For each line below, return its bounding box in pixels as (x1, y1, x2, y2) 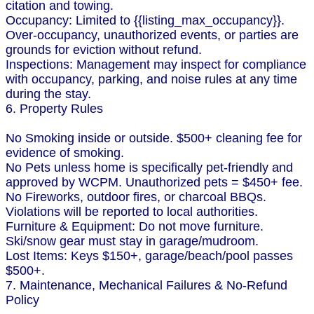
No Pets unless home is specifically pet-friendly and (6, 161, 293, 175)
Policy (6, 293, 39, 308)
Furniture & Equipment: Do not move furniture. (6, 219, 264, 234)
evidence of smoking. (6, 146, 124, 161)
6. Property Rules (6, 102, 103, 116)
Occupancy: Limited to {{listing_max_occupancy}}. (6, 13, 285, 28)
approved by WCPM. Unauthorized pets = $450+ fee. (6, 175, 303, 190)
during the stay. (6, 87, 91, 102)
